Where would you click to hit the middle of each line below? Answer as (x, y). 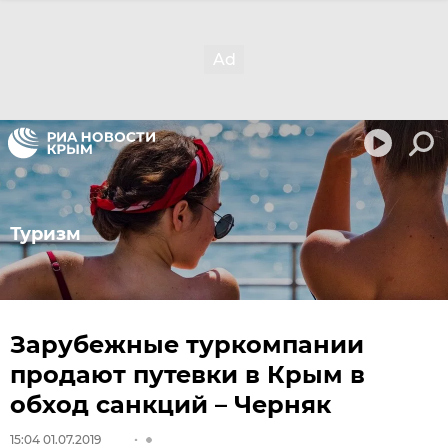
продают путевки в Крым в (187, 374)
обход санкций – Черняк (170, 404)
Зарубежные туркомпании (187, 344)
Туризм (45, 234)
